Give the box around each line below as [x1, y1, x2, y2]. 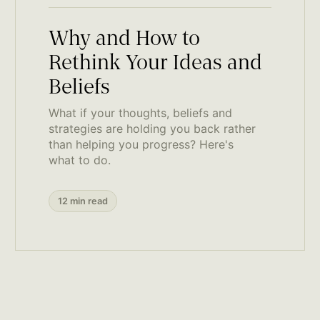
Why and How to [48, 29, 200, 50]
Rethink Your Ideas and [48, 54, 262, 74]
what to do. [48, 152, 111, 167]
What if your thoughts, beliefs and [48, 105, 232, 120]
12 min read [57, 195, 108, 206]
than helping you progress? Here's [48, 136, 234, 151]
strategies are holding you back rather [48, 121, 256, 136]
